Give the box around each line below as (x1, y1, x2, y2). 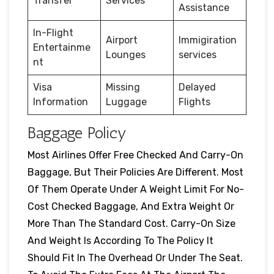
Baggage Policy (28, 123, 127, 143)
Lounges (106, 48, 146, 61)
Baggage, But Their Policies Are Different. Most (28, 166, 243, 178)
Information (33, 95, 88, 108)
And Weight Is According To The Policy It (28, 234, 213, 246)
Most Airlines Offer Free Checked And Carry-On (28, 149, 243, 161)
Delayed (179, 81, 216, 93)
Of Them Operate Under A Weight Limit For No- (28, 183, 244, 195)
